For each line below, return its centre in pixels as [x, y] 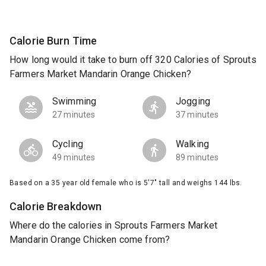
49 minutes [74, 158]
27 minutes [74, 115]
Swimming [75, 102]
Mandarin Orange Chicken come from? [90, 240]
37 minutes [197, 115]
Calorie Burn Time [53, 40]
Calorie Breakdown [56, 207]
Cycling [68, 144]
